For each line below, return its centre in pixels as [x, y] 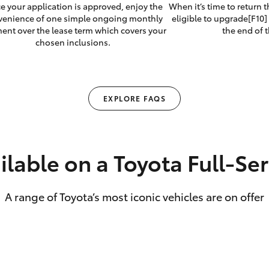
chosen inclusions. [73, 42]
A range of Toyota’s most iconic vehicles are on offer [134, 197]
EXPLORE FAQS [134, 98]
